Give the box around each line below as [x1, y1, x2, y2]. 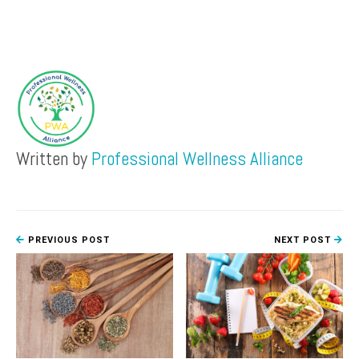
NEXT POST [274, 235, 334, 246]
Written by [16, 147, 91, 171]
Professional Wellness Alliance [91, 147, 303, 171]
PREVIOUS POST [25, 235, 110, 246]
